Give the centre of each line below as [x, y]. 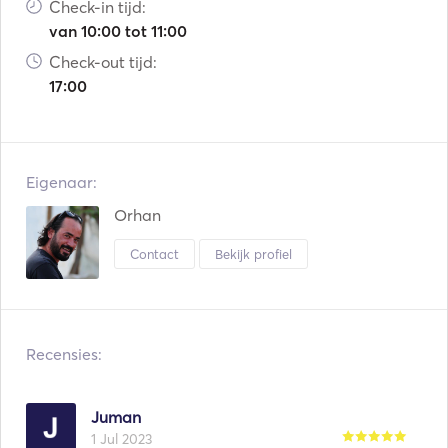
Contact [154, 253]
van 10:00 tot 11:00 [118, 31]
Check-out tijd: [103, 62]
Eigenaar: [61, 182]
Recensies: [64, 354]
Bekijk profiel [253, 253]
